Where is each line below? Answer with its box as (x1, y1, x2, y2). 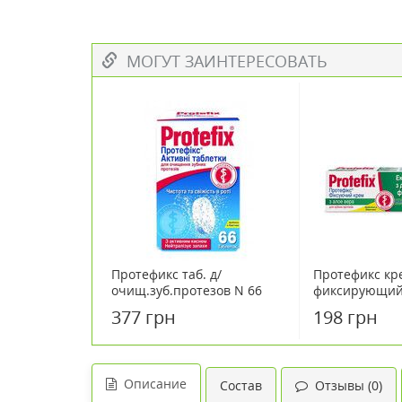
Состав (220, 377, 262, 394)
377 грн (111, 305, 176, 329)
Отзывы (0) (308, 377, 382, 394)
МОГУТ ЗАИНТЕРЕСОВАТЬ (118, 50, 328, 72)
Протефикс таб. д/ (111, 266, 222, 283)
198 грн (313, 305, 378, 329)
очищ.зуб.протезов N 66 (111, 282, 262, 299)
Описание (117, 375, 187, 392)
